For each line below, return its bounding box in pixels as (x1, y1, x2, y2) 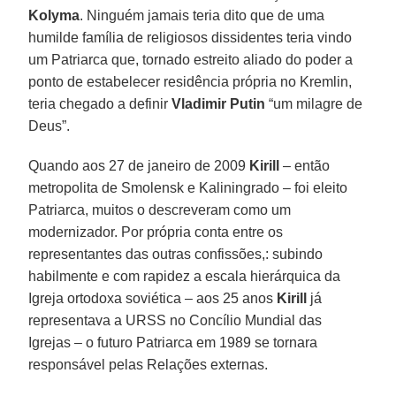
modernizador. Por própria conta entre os (28, 224, 284, 240)
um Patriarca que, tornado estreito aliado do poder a (28, 51, 354, 67)
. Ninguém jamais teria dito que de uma (80, 7, 325, 23)
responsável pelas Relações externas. (28, 356, 269, 372)
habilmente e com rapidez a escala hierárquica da (28, 268, 341, 284)
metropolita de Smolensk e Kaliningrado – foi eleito (28, 179, 348, 195)
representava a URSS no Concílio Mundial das (28, 312, 323, 328)
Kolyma (28, 7, 80, 23)
